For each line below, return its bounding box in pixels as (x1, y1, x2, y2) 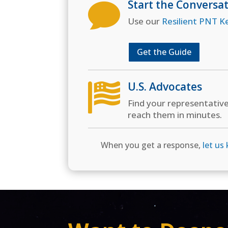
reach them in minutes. (127, 108, 222, 121)
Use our (127, 15, 162, 27)
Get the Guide (136, 46, 191, 58)
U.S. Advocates (127, 79, 202, 94)
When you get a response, (101, 139, 203, 151)
